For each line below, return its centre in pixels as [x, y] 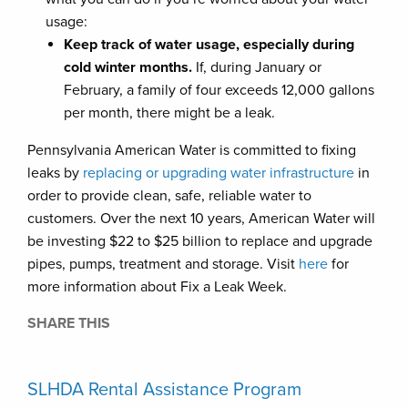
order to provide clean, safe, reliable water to [169, 196]
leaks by [55, 173]
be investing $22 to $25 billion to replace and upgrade [200, 241]
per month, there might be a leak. [169, 113]
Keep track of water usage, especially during [209, 45]
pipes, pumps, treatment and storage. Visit [163, 264]
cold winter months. [128, 67]
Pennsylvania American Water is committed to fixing [192, 150]
